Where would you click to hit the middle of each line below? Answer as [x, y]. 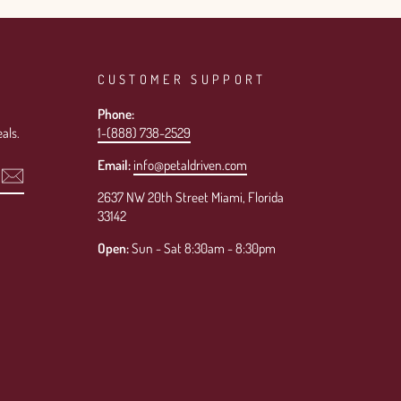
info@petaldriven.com [190, 164]
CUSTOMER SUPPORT [182, 78]
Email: [115, 164]
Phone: [115, 113]
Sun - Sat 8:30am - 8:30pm [202, 247]
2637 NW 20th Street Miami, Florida [190, 196]
